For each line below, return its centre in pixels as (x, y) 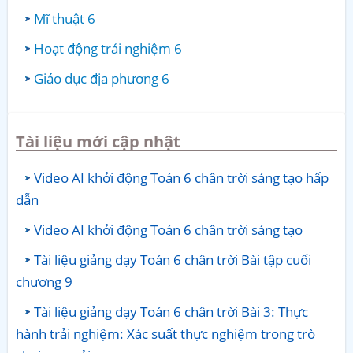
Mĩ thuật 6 (65, 18)
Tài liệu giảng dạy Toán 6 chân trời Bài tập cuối (173, 260)
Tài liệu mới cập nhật (98, 142)
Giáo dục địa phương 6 (102, 78)
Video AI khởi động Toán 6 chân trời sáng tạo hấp (181, 178)
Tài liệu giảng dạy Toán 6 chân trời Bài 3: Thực (171, 312)
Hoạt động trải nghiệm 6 (108, 48)
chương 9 (44, 282)
